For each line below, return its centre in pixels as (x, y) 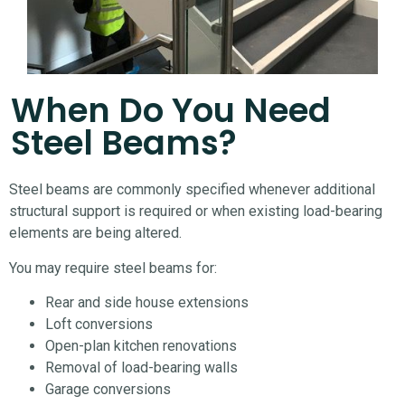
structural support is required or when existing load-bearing (196, 212)
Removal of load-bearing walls (141, 367)
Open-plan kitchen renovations (141, 345)
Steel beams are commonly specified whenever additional (192, 190)
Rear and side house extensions (147, 302)
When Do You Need (171, 111)
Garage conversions (108, 389)
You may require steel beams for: (113, 268)
